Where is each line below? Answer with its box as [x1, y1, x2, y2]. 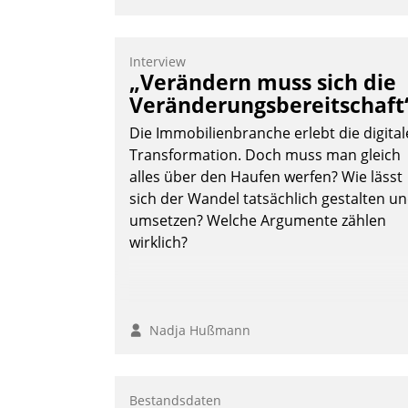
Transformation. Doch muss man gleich [129, 145, 401, 166]
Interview [129, 53, 186, 71]
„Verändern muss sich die [129, 67, 396, 97]
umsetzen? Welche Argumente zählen [129, 210, 386, 231]
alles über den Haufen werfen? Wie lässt [129, 167, 403, 188]
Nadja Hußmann [142, 321, 250, 340]
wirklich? [129, 232, 188, 253]
